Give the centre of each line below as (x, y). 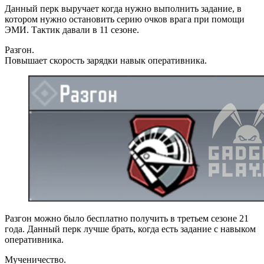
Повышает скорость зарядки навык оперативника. (106, 60)
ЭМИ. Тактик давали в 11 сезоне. (72, 29)
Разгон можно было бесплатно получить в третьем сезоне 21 (127, 218)
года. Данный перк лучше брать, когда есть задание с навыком (130, 229)
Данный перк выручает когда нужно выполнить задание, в (123, 8)
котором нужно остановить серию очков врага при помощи (125, 19)
